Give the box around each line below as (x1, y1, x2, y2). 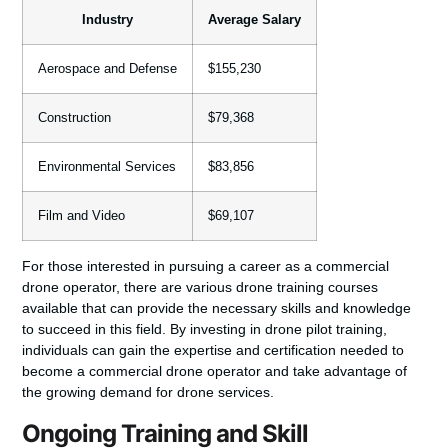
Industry (82, 12, 134, 27)
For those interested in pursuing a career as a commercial (22, 257, 390, 274)
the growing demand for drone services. (22, 383, 275, 400)
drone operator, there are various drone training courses (22, 278, 379, 295)
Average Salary (208, 12, 302, 27)
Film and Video (38, 208, 126, 223)
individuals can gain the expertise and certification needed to (22, 341, 405, 358)
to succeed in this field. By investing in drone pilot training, (22, 320, 388, 337)
